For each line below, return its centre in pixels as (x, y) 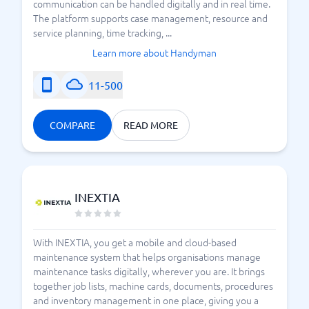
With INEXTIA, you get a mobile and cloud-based (135, 242)
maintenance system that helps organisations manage (147, 257)
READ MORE (151, 125)
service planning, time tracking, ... (102, 32)
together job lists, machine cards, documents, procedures (153, 286)
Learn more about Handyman (154, 52)
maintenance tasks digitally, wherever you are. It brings (149, 271)
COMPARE (72, 125)
